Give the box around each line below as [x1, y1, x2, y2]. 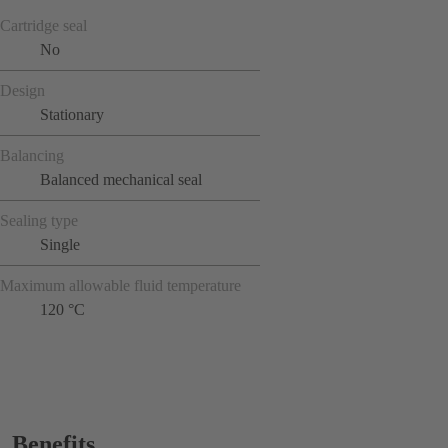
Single [40, 235, 80, 253]
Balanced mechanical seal [40, 170, 202, 188]
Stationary [40, 105, 104, 123]
